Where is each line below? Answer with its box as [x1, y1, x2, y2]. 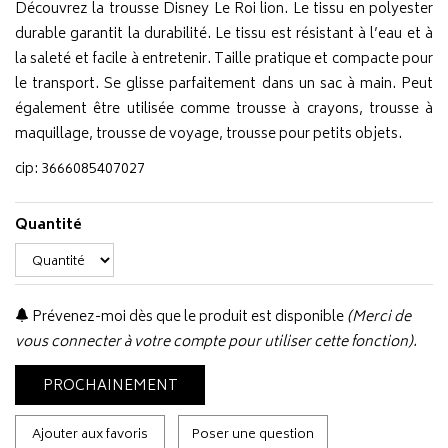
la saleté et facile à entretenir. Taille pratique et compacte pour [15, 47, 433, 72]
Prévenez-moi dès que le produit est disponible [29, 305, 344, 330]
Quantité [15, 213, 82, 238]
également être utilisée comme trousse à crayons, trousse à [15, 97, 433, 122]
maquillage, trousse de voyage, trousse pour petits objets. [15, 122, 402, 147]
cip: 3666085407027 [15, 157, 145, 182]
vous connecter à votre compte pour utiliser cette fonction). [15, 330, 417, 355]
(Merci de [347, 305, 411, 330]
